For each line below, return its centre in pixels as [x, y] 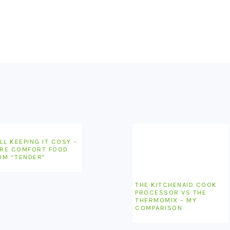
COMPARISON [159, 208]
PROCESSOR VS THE [171, 192]
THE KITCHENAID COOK [176, 185]
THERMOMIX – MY [166, 200]
